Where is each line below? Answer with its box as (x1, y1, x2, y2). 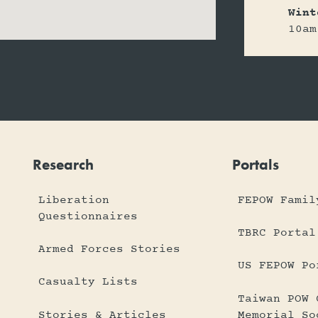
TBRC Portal (237, 224, 316, 241)
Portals (231, 155, 279, 175)
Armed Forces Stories (38, 241, 181, 257)
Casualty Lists (38, 274, 138, 290)
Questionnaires (38, 208, 138, 224)
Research (33, 155, 94, 175)
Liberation (38, 192, 110, 208)
